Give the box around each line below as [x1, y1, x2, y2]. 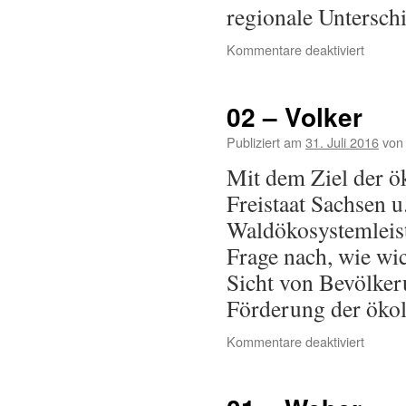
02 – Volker [227, 98, 362, 135]
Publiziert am [227, 132, 302, 151]
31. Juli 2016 [305, 132, 379, 151]
